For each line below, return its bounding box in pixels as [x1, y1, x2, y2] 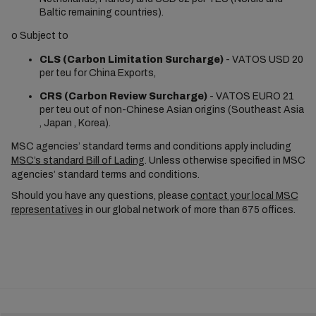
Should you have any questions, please [11, 190, 190, 201]
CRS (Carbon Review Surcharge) [39, 91, 207, 102]
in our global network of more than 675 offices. [83, 205, 296, 215]
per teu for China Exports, [39, 68, 156, 78]
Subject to [19, 30, 68, 41]
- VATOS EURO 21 [207, 91, 294, 102]
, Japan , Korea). [39, 118, 111, 128]
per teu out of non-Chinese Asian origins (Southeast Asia [39, 104, 304, 115]
